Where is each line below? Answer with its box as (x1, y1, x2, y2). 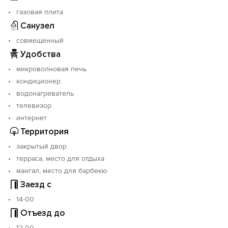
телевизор (16, 101, 51, 110)
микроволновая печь (16, 65, 87, 73)
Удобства (20, 48, 61, 60)
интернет (16, 113, 47, 122)
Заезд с (20, 179, 51, 190)
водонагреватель (16, 89, 74, 98)
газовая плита (16, 8, 63, 16)
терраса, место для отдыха (16, 154, 104, 163)
